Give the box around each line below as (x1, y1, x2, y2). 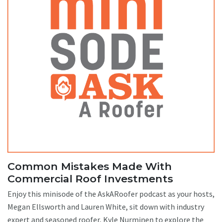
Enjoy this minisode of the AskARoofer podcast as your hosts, (7, 188, 215, 199)
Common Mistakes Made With (7, 160, 172, 173)
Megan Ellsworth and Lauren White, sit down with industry (7, 201, 204, 212)
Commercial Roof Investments (7, 172, 173, 185)
